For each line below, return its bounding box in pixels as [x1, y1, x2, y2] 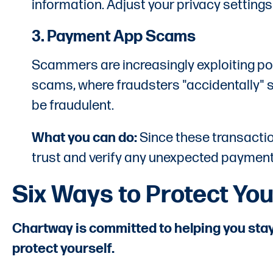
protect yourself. [12, 240, 115, 257]
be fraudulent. [32, 97, 114, 114]
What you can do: [32, 129, 137, 146]
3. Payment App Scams [32, 27, 196, 46]
